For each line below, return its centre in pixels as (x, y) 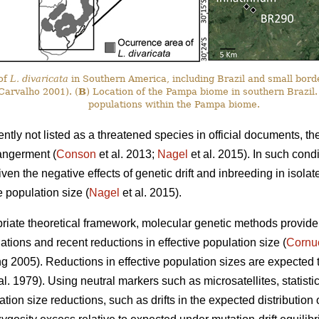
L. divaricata (39, 79)
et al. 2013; (127, 155)
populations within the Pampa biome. (174, 105)
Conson (76, 155)
